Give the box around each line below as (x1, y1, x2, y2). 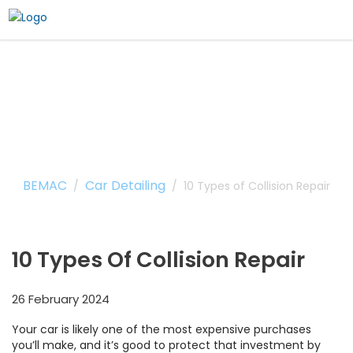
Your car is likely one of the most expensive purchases (12, 321, 311, 337)
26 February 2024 (12, 291, 110, 307)
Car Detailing (85, 176, 165, 195)
